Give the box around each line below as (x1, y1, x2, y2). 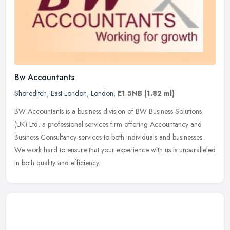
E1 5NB (118, 88, 142, 99)
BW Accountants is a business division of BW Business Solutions (14, 106, 202, 117)
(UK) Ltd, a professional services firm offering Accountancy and (14, 119, 202, 130)
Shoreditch (14, 88, 47, 99)
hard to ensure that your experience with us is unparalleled (44, 145, 216, 156)
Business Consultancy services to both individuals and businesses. (14, 132, 204, 143)
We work (14, 145, 42, 156)
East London (51, 88, 87, 99)
